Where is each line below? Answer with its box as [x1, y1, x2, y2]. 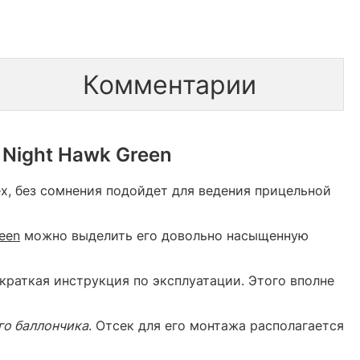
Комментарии [82, 68, 256, 100]
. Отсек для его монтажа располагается [88, 317, 344, 333]
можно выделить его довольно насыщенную [20, 227, 309, 243]
